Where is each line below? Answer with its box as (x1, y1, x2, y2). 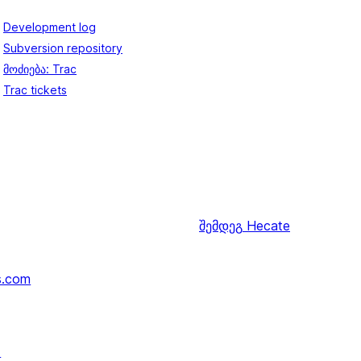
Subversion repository (3, 41, 122, 56)
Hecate (247, 218, 290, 234)
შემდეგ (199, 218, 243, 234)
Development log (3, 20, 96, 35)
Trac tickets (3, 83, 67, 98)
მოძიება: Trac (3, 62, 77, 77)
